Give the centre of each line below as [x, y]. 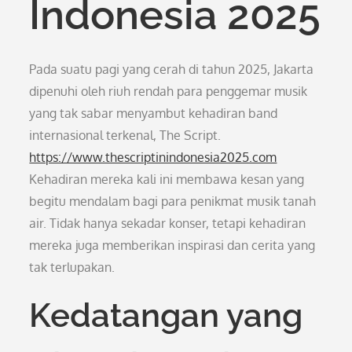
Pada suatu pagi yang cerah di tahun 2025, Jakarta [172, 69]
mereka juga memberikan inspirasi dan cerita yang [172, 245]
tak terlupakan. [72, 267]
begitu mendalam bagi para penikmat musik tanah [173, 201]
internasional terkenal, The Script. [125, 135]
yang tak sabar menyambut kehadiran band [154, 113]
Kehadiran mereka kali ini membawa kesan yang [167, 179]
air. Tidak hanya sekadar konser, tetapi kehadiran [168, 223]
